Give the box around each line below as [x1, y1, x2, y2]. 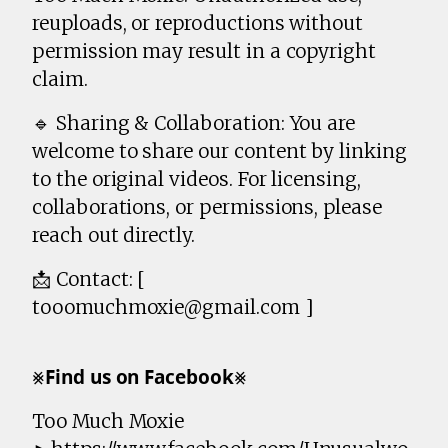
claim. [32, 67, 88, 92]
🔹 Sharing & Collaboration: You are [32, 111, 356, 136]
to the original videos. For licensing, [32, 167, 361, 192]
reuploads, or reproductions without [32, 11, 364, 36]
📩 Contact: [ [32, 267, 147, 292]
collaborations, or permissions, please [32, 195, 382, 220]
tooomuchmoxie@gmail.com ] [32, 295, 314, 320]
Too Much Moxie [32, 409, 185, 434]
